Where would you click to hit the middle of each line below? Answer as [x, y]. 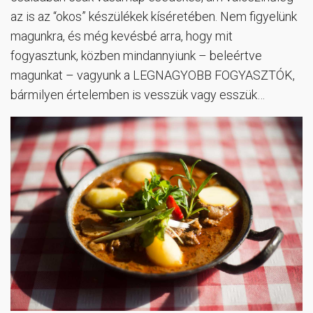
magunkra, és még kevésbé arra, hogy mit [122, 36]
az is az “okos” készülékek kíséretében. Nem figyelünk [154, 16]
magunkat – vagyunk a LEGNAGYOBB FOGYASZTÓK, [153, 75]
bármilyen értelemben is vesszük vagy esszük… [138, 94]
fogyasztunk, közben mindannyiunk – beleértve [136, 55]
